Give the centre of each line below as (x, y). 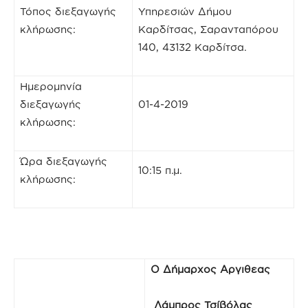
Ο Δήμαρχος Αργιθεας (210, 269)
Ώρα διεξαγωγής (64, 161)
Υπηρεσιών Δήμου (185, 11)
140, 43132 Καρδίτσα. (192, 47)
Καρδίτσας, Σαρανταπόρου (208, 29)
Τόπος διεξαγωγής (68, 11)
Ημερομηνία (51, 86)
